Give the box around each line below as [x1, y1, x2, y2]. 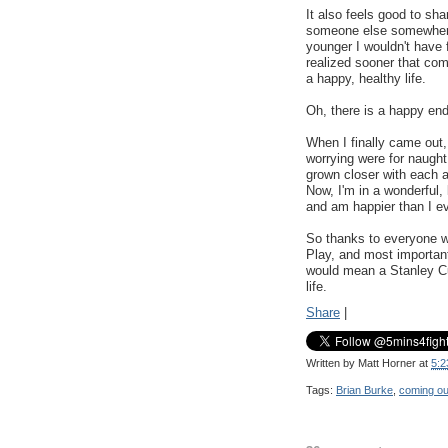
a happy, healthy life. [306, 71, 426, 86]
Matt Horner [358, 356, 416, 369]
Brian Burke [336, 383, 393, 396]
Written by [306, 356, 358, 369]
